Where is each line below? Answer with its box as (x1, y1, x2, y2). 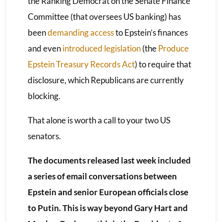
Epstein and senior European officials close (27, 186, 188, 197)
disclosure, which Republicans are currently (27, 74, 184, 85)
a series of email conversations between (27, 170, 177, 181)
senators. (27, 130, 61, 141)
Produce (158, 43, 189, 54)
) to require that (134, 58, 191, 69)
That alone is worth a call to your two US (27, 114, 170, 125)
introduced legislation (62, 43, 141, 54)
